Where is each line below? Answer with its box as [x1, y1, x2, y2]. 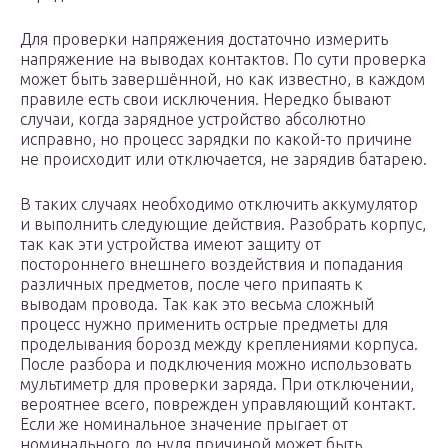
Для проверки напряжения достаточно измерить [20, 30, 388, 49]
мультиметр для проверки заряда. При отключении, [20, 375, 414, 394]
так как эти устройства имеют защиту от [20, 235, 321, 254]
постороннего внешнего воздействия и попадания [20, 255, 403, 274]
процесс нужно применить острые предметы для [20, 315, 388, 334]
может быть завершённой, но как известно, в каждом [20, 70, 425, 89]
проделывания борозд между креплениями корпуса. [20, 335, 418, 354]
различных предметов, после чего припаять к [20, 275, 363, 294]
